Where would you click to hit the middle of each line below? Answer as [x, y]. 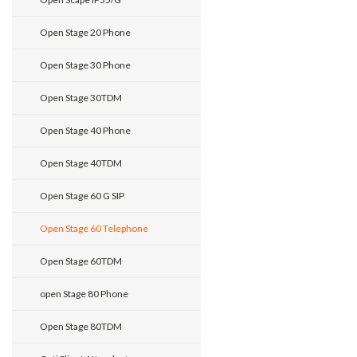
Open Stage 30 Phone [85, 65]
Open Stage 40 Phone [85, 130]
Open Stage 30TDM [81, 98]
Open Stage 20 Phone [85, 32]
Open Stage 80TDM [81, 326]
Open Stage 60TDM [81, 261]
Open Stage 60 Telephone [94, 228]
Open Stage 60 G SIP [82, 196]
